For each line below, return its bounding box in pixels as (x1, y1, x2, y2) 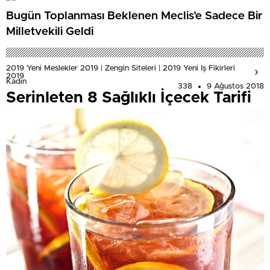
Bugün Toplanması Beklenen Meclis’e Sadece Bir (6, 10, 262, 22)
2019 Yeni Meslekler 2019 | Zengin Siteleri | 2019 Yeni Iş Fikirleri (6, 64, 235, 73)
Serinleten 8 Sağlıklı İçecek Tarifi (6, 90, 251, 106)
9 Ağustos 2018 (207, 83, 264, 91)
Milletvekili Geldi (6, 25, 93, 37)
